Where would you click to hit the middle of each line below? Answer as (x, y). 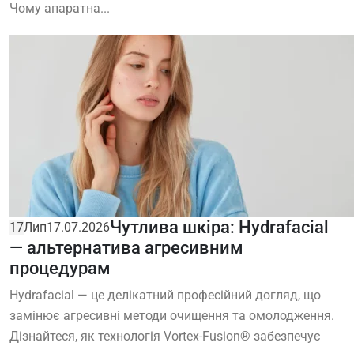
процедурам (60, 269)
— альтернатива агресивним (126, 248)
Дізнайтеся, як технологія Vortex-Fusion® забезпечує (165, 337)
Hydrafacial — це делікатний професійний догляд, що (165, 296)
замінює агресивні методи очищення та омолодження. (172, 316)
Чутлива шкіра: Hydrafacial (219, 228)
